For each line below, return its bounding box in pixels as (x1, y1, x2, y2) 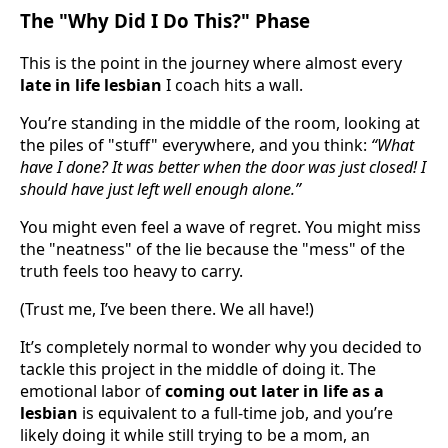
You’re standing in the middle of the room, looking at (20, 112, 420, 135)
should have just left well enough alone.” (20, 178, 301, 201)
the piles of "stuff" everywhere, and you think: (20, 134, 371, 157)
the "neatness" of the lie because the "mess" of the (20, 238, 405, 261)
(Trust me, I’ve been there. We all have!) (20, 298, 314, 321)
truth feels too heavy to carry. (20, 260, 243, 283)
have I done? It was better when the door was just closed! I (20, 156, 426, 179)
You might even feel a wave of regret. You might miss (20, 216, 421, 239)
